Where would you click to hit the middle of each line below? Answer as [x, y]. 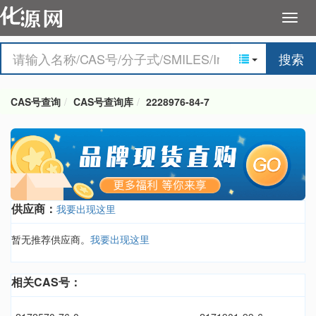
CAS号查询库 [103, 102]
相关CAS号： [46, 282]
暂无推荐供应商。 [51, 239]
